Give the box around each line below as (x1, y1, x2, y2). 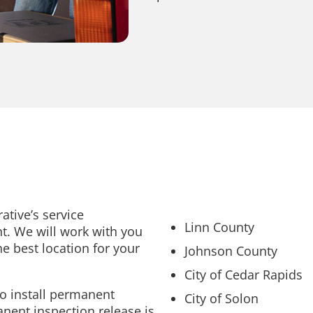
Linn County (184, 218, 254, 235)
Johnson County (184, 242, 277, 259)
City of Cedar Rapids (184, 265, 303, 283)
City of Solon (184, 289, 259, 307)
